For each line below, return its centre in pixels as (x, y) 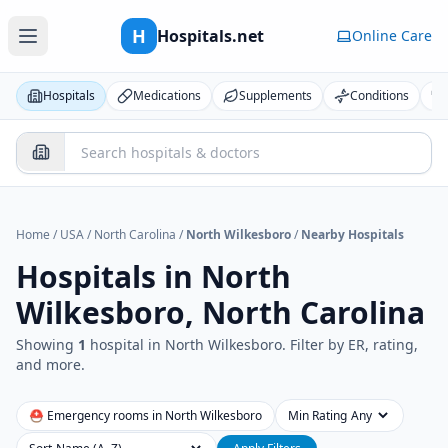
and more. (50, 364)
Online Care (392, 35)
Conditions (379, 95)
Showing (47, 344)
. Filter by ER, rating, (350, 344)
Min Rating (317, 415)
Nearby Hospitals (352, 234)
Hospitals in (108, 276)
